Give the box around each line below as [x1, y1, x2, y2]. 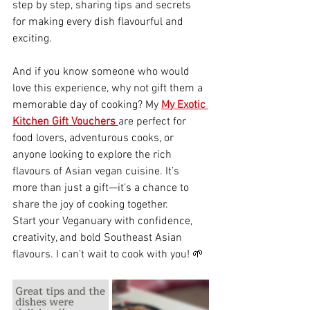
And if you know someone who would [12, 65, 192, 80]
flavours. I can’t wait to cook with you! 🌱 [12, 248, 203, 262]
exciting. [12, 32, 52, 46]
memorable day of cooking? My [12, 98, 161, 113]
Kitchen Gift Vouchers [12, 115, 116, 129]
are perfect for [118, 115, 189, 129]
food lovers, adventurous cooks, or [12, 131, 176, 146]
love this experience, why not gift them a [12, 82, 206, 96]
